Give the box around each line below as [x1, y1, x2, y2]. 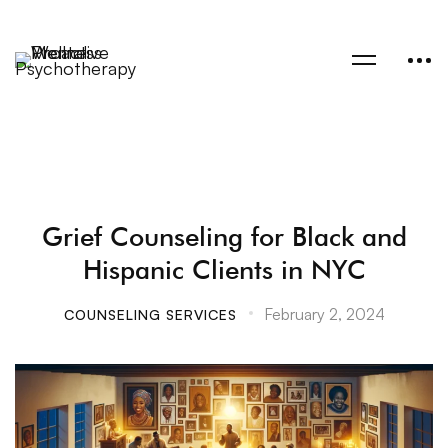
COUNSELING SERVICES [63, 306, 237, 323]
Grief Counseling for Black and [41, 221, 407, 252]
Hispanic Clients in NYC [82, 254, 366, 285]
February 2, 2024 [263, 304, 385, 324]
